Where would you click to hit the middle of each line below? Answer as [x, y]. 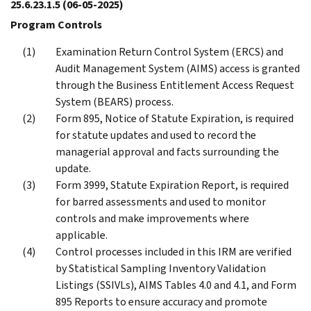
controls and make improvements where [152, 218]
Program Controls [56, 24]
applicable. [82, 235]
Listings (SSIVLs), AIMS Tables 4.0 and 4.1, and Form [176, 285]
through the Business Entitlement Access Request [175, 85]
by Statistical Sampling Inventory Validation [161, 268]
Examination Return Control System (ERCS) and [169, 51]
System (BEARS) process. [115, 101]
